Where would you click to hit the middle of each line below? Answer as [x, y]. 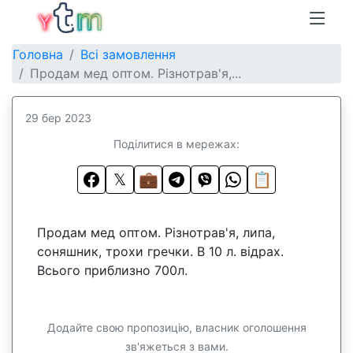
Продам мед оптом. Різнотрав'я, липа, [156, 232]
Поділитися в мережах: [176, 144]
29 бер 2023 [58, 118]
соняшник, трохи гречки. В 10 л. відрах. [160, 251]
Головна [38, 54]
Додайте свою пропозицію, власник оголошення [176, 327]
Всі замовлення [128, 54]
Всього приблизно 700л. [112, 270]
